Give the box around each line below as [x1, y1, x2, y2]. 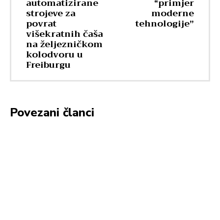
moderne [151, 5, 194, 21]
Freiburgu [26, 56, 71, 73]
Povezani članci [10, 104, 94, 120]
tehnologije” [135, 15, 194, 31]
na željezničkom [26, 36, 103, 52]
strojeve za [26, 5, 76, 21]
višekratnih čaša [26, 26, 103, 42]
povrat [26, 15, 56, 31]
